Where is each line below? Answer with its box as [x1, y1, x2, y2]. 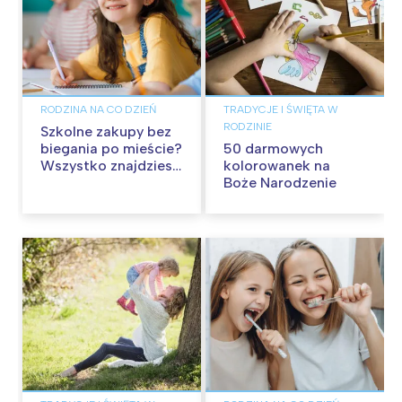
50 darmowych [223, 139, 323, 157]
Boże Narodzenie [223, 173, 336, 191]
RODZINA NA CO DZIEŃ [40, 102, 156, 116]
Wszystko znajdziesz [40, 156, 179, 174]
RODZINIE [223, 119, 272, 133]
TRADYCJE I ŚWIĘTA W [223, 102, 338, 116]
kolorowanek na [223, 156, 330, 174]
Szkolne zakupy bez [40, 122, 171, 140]
